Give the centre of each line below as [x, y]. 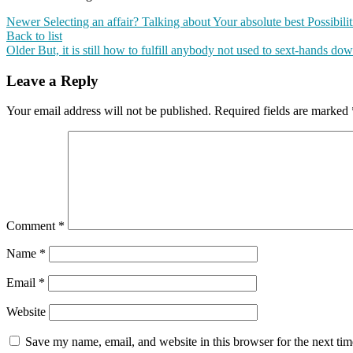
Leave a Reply [52, 80]
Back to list [34, 35]
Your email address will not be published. [109, 111]
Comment [32, 226]
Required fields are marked [283, 111]
